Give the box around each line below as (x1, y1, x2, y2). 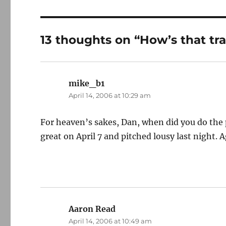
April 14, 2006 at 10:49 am (69, 217, 152, 225)
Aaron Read (69, 204, 116, 214)
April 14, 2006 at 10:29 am (69, 91, 151, 99)
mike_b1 (69, 78, 105, 88)
